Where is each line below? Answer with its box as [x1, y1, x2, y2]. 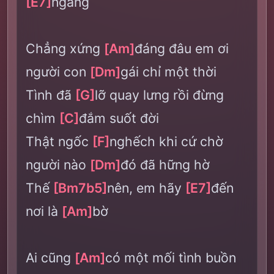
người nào [26, 157, 90, 172]
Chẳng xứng [26, 40, 104, 56]
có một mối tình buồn [105, 250, 236, 265]
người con [26, 64, 90, 80]
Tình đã [26, 87, 75, 103]
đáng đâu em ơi [135, 40, 229, 56]
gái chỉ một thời [120, 64, 217, 80]
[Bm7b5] [53, 180, 107, 196]
